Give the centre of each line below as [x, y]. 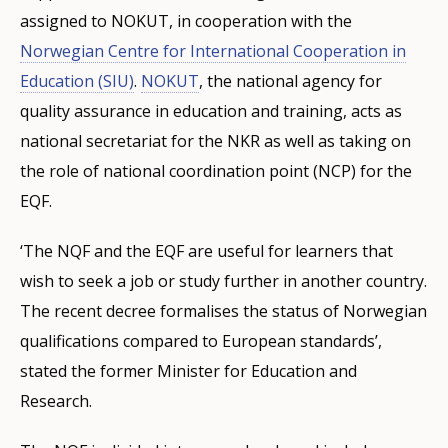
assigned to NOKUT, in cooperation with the [186, 20]
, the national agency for [290, 80]
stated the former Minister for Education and [188, 370]
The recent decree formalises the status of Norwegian [223, 310]
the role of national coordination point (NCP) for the [216, 170]
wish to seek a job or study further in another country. [223, 280]
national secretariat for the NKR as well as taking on [215, 140]
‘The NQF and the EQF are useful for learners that [206, 250]
